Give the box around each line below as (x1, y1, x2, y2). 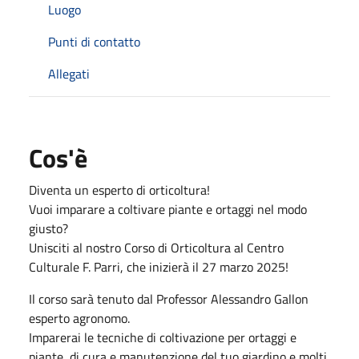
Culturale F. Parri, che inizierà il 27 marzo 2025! (29, 256, 288, 276)
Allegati (48, 63, 90, 83)
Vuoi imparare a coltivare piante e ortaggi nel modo (29, 199, 307, 219)
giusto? (29, 218, 68, 238)
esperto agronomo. (29, 308, 130, 328)
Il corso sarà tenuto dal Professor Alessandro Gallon (29, 288, 309, 309)
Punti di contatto (48, 31, 140, 51)
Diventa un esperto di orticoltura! (29, 179, 210, 200)
